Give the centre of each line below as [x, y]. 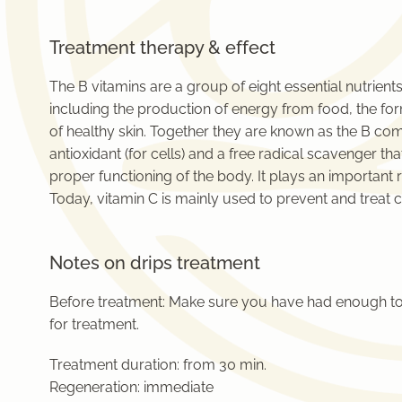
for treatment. [94, 325]
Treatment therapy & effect [162, 48]
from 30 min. [223, 365]
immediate [179, 388]
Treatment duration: [114, 365]
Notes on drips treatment [155, 263]
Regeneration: [96, 388]
